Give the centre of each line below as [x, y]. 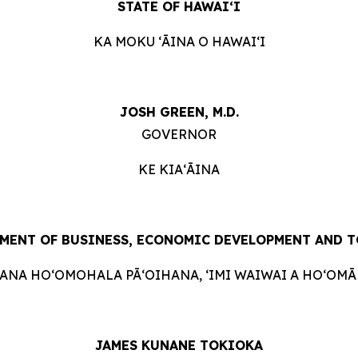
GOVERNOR [179, 135]
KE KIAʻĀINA [179, 170]
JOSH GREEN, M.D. [179, 112]
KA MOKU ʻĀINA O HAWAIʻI [179, 42]
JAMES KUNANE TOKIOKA [179, 346]
